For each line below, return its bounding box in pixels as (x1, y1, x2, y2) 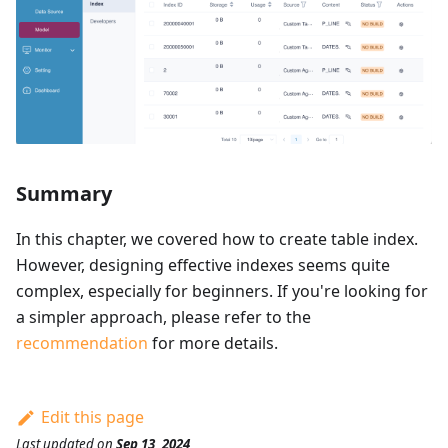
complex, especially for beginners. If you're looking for (16, 280, 428, 303)
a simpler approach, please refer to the (16, 306, 311, 329)
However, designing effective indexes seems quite (16, 254, 390, 277)
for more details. (148, 332, 278, 355)
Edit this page (40, 406, 144, 429)
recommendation (16, 332, 148, 355)
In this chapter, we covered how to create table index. (16, 228, 418, 251)
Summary (16, 180, 112, 208)
